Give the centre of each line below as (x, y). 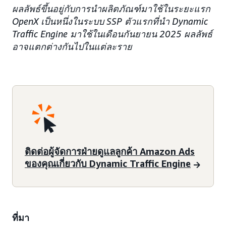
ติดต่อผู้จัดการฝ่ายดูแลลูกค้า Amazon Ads (110, 152)
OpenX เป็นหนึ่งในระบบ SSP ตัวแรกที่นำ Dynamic (110, 21)
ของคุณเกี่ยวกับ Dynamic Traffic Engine (108, 164)
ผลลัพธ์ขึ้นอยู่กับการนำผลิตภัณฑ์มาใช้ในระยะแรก (111, 9)
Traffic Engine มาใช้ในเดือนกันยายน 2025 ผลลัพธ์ (112, 34)
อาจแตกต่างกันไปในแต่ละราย (72, 46)
